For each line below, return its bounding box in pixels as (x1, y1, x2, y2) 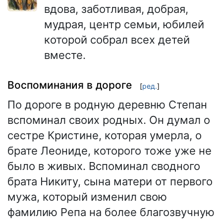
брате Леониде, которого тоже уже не (7, 144, 212, 157)
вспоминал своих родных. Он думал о (7, 113, 210, 126)
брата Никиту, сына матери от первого (7, 175, 213, 188)
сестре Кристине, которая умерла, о (7, 129, 202, 142)
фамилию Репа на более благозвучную (7, 206, 215, 219)
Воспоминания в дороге (7, 79, 132, 92)
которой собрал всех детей (44, 33, 190, 46)
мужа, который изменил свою (7, 190, 167, 203)
